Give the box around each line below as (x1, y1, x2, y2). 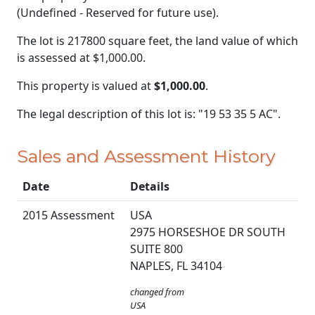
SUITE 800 (130, 241, 183, 257)
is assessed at (17, 49, 93, 65)
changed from (130, 285, 184, 299)
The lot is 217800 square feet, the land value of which (17, 32, 298, 49)
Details (130, 179, 169, 195)
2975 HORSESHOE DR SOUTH (130, 224, 285, 240)
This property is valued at (17, 77, 154, 94)
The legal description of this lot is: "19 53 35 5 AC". (17, 105, 281, 122)
